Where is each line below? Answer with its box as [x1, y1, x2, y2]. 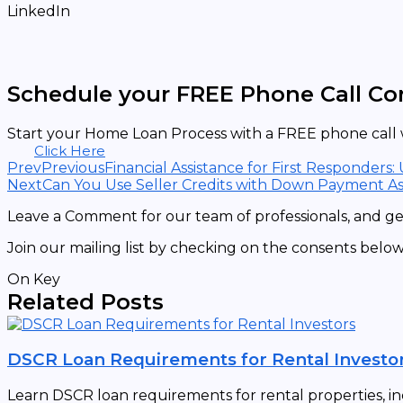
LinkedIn [7, 2, 70, 20]
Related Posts [7, 288, 164, 315]
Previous [41, 158, 104, 176]
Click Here [34, 141, 105, 159]
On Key [7, 270, 60, 288]
